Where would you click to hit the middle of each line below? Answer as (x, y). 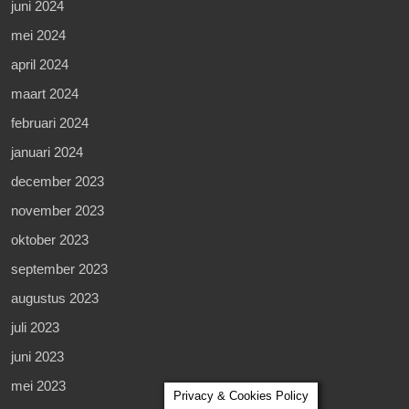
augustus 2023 (55, 298)
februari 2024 (50, 122)
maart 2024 (45, 93)
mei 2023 (38, 385)
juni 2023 (37, 356)
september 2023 (59, 268)
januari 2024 (47, 152)
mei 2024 (38, 35)
